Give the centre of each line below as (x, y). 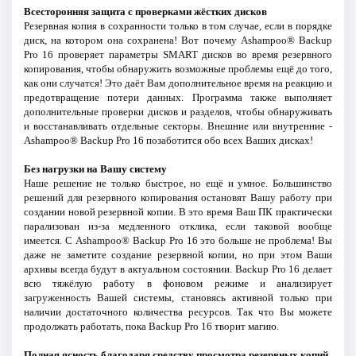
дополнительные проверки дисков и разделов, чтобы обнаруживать (178, 112)
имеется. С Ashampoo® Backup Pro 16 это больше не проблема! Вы (178, 241)
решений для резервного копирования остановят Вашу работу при (178, 198)
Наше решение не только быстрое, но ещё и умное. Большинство (178, 184)
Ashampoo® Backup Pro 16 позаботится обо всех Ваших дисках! (168, 141)
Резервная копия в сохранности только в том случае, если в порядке (178, 26)
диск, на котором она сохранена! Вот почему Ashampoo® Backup (178, 41)
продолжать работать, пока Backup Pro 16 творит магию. (151, 327)
